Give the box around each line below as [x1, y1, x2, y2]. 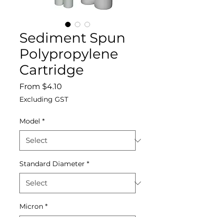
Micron [19, 202, 43, 211]
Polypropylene [19, 46, 118, 62]
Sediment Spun [19, 30, 125, 46]
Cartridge [19, 62, 84, 78]
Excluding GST [19, 95, 68, 104]
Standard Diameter [19, 159, 85, 168]
